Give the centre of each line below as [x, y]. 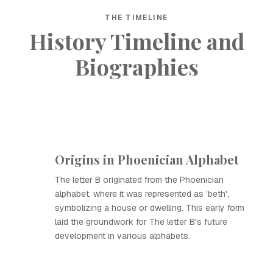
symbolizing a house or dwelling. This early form [150, 208]
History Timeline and [136, 41]
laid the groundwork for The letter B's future [141, 222]
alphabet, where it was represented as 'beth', [142, 194]
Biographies [136, 66]
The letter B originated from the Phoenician [139, 180]
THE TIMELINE [136, 18]
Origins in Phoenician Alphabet [147, 159]
